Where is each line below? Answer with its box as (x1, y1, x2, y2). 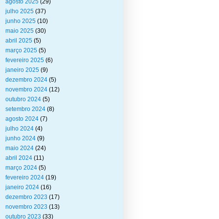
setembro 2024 (5, 106, 45, 112)
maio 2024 (5, 145, 34, 152)
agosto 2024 (5, 115, 39, 122)
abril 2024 (5, 154, 32, 161)
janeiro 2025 (5, 66, 39, 73)
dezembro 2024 (5, 76, 47, 83)
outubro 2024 (5, 96, 41, 103)
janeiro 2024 (5, 184, 39, 191)
